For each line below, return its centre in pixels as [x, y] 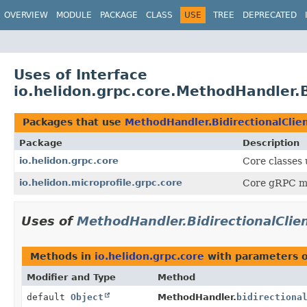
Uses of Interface [81, 74]
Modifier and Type [71, 277]
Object [87, 297]
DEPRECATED [270, 15]
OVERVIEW [26, 15]
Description [271, 143]
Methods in [62, 256]
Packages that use [74, 122]
